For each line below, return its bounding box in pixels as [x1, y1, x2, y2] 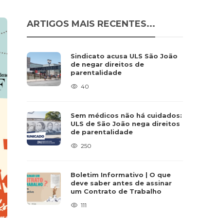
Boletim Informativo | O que [71, 171, 171, 179]
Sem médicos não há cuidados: [71, 111, 182, 119]
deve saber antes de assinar [71, 179, 172, 187]
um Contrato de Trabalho [71, 187, 162, 195]
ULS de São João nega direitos [71, 120, 181, 127]
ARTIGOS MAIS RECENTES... [27, 18, 156, 29]
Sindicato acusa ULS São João [71, 52, 178, 60]
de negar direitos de [71, 60, 145, 68]
